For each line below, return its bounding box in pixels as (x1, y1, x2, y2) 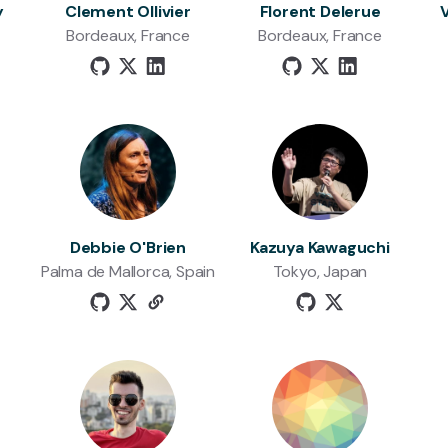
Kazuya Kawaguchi (250, 237, 390, 258)
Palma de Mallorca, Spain (40, 261, 216, 282)
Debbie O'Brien (69, 237, 187, 258)
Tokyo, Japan (272, 261, 368, 282)
